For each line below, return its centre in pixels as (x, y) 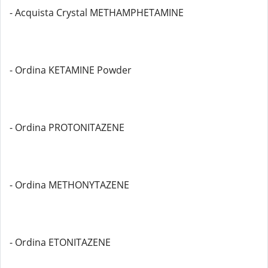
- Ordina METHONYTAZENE (69, 185)
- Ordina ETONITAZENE (60, 242)
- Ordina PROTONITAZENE (67, 127)
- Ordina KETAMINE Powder (71, 70)
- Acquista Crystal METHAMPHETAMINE (97, 13)
